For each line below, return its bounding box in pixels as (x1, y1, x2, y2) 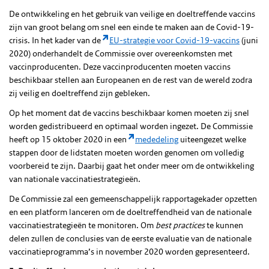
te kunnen (207, 219, 243, 231)
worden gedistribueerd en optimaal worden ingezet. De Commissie (9, 120, 253, 131)
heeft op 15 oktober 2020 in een (9, 133, 128, 145)
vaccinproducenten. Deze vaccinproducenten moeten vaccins (9, 61, 231, 72)
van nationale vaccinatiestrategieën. (9, 173, 141, 184)
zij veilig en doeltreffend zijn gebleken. (9, 87, 150, 98)
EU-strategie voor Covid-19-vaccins (109, 34, 240, 46)
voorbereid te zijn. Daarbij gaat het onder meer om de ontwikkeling (9, 160, 254, 171)
